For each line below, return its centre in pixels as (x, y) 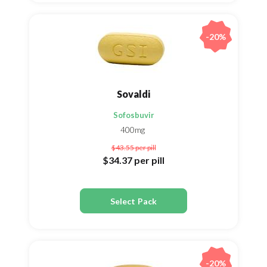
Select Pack (133, 201)
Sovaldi (133, 94)
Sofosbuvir (133, 115)
